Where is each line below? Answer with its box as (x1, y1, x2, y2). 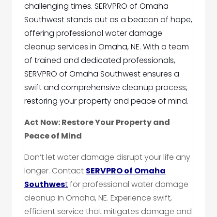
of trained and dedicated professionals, (24, 55, 175, 66)
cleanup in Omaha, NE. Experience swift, (24, 192, 172, 204)
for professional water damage (68, 179, 188, 190)
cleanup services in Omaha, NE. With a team (24, 41, 189, 53)
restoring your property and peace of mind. (24, 95, 188, 107)
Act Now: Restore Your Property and (24, 117, 170, 128)
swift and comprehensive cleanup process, (24, 82, 187, 93)
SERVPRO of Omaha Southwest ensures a (24, 68, 179, 80)
